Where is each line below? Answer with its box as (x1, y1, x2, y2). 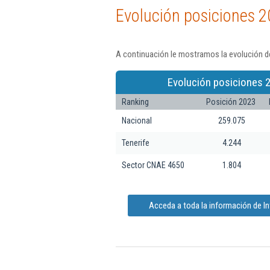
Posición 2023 (206, 96, 256, 107)
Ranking (122, 96, 149, 107)
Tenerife (122, 137, 149, 148)
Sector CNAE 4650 (122, 160, 184, 170)
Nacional (122, 115, 152, 125)
